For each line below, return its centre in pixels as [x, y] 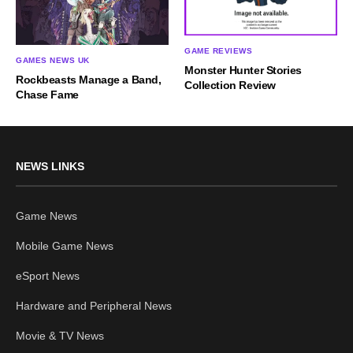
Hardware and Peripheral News [94, 305]
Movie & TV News [60, 335]
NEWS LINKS [50, 166]
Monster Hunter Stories [243, 70]
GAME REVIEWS [218, 50]
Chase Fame [47, 94]
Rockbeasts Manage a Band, [89, 79]
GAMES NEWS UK [53, 60]
